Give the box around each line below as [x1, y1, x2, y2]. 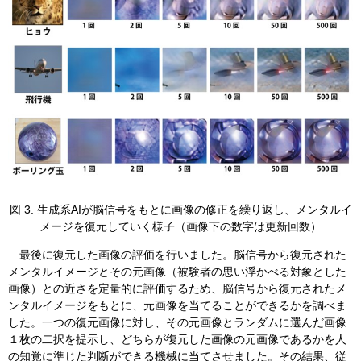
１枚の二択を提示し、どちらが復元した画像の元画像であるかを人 [8, 332, 346, 346]
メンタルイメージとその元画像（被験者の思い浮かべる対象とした [8, 264, 346, 278]
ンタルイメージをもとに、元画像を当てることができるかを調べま [8, 298, 346, 312]
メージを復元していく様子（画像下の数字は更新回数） [39, 219, 322, 233]
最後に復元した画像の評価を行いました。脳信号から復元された [8, 247, 346, 261]
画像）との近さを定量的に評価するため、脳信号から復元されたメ [8, 281, 346, 295]
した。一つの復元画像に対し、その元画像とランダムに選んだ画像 [8, 315, 346, 329]
